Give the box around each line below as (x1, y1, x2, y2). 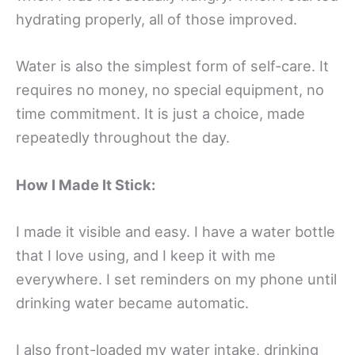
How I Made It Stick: (16, 175, 155, 193)
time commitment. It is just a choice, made (16, 105, 305, 123)
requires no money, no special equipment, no (16, 81, 324, 99)
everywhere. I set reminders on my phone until (16, 269, 337, 288)
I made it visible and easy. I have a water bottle (16, 222, 335, 240)
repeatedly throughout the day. (16, 128, 230, 147)
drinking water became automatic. (16, 293, 249, 311)
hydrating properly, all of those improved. (16, 10, 297, 29)
